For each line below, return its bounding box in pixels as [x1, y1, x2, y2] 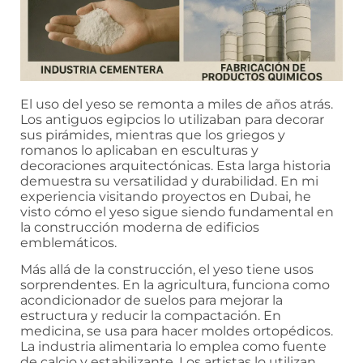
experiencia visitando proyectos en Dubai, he [20, 188, 311, 204]
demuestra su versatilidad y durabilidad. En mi [20, 173, 318, 189]
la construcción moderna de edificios [20, 219, 259, 235]
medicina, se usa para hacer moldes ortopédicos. [20, 323, 333, 340]
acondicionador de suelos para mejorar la [20, 293, 283, 309]
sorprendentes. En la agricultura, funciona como [20, 277, 330, 293]
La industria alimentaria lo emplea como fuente [20, 339, 327, 355]
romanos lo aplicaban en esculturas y [20, 142, 258, 158]
